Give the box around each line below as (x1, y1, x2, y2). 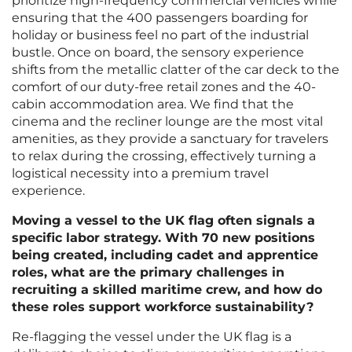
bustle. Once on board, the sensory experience (12, 45, 304, 60)
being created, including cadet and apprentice (12, 247, 318, 263)
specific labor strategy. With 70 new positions (12, 230, 315, 246)
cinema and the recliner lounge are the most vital (12, 114, 323, 130)
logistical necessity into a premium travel (12, 166, 269, 181)
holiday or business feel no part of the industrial (12, 27, 309, 43)
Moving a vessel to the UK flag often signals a (12, 213, 315, 229)
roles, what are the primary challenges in (12, 265, 284, 280)
